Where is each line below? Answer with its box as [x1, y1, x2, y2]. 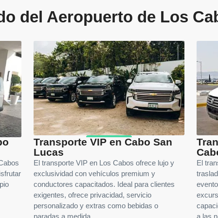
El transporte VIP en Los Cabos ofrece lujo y [34, 159, 174, 167]
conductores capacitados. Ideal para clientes [34, 181, 175, 189]
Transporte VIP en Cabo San [34, 136, 172, 148]
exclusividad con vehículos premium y [34, 170, 155, 178]
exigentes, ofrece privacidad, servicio [34, 191, 151, 200]
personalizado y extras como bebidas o [34, 202, 158, 210]
